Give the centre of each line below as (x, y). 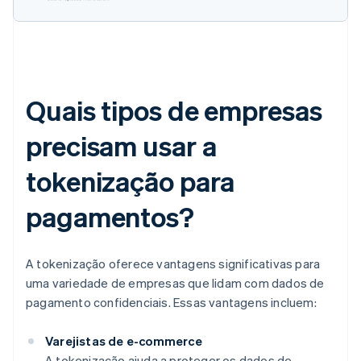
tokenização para (131, 181)
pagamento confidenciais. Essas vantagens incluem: (171, 303)
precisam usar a (121, 146)
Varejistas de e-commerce (124, 341)
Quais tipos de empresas (174, 110)
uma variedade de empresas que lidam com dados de (175, 283)
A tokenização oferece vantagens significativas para (173, 264)
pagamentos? (110, 217)
